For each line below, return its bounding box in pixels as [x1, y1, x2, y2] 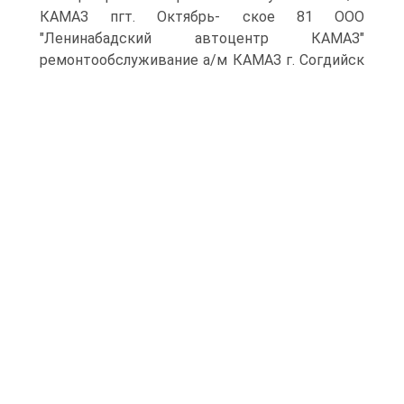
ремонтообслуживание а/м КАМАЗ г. [40, 51, 295, 69]
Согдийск [294, 51, 364, 69]
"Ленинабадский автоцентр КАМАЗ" [40, 30, 364, 47]
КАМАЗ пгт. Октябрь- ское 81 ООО [40, 8, 364, 25]
